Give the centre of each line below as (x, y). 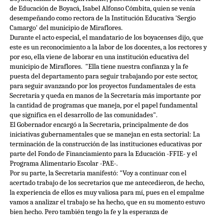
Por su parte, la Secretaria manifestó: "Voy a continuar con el (98, 173)
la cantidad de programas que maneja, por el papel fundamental (104, 105)
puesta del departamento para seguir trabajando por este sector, (104, 76)
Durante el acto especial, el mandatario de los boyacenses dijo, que (107, 38)
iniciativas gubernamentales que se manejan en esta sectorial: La (105, 134)
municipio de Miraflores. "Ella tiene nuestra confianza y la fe (99, 67)
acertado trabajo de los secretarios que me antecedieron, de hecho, (107, 183)
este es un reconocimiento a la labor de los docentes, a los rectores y (108, 47)
